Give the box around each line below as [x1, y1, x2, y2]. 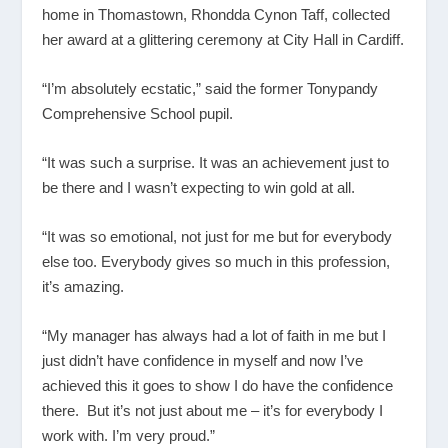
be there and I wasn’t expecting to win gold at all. [42, 178, 356, 196]
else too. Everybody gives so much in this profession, [42, 252, 391, 270]
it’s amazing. [42, 277, 125, 295]
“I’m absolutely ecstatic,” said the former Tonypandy [42, 79, 379, 97]
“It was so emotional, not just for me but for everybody [42, 227, 393, 245]
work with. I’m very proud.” [42, 426, 216, 444]
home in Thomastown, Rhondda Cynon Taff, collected [42, 5, 391, 23]
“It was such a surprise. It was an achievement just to [42, 153, 390, 171]
